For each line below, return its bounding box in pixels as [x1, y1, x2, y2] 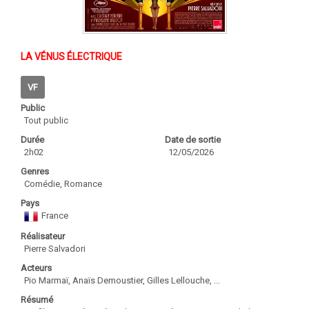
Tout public [24, 114, 68, 126]
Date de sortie [165, 134, 221, 145]
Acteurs [21, 262, 52, 273]
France [41, 210, 68, 221]
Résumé [21, 294, 53, 305]
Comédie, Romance [24, 178, 102, 189]
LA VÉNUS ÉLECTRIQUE [21, 50, 122, 62]
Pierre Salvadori [24, 243, 86, 254]
